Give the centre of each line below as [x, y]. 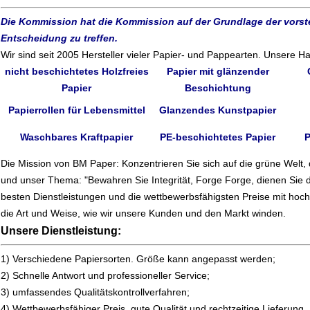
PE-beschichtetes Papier [218, 137]
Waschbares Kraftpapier [76, 137]
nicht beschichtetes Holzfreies [76, 72]
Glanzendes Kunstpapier [218, 110]
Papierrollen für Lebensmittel [76, 110]
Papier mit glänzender [218, 72]
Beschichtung [218, 88]
